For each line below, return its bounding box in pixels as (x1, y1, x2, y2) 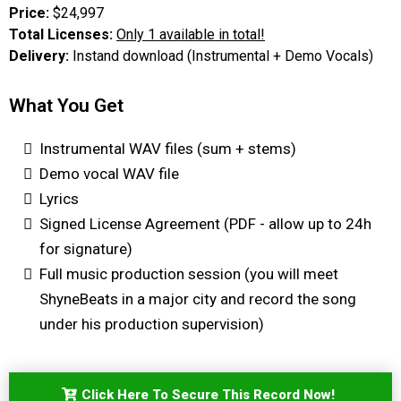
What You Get (9, 94, 124, 116)
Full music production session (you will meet (39, 264, 338, 283)
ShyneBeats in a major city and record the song (39, 289, 356, 308)
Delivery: (9, 47, 73, 64)
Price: (9, 4, 49, 21)
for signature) (39, 239, 132, 258)
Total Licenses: (9, 25, 113, 43)
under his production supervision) (39, 314, 264, 333)
